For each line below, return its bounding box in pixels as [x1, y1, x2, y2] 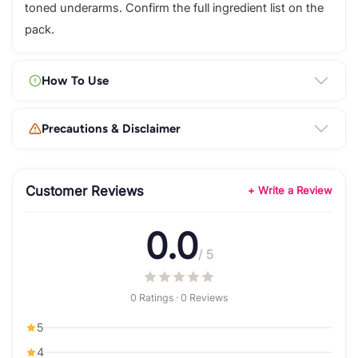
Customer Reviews [26, 182, 144, 199]
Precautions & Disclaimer [42, 121, 181, 136]
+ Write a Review [248, 184, 332, 197]
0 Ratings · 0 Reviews [130, 292, 228, 304]
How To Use [42, 73, 109, 88]
